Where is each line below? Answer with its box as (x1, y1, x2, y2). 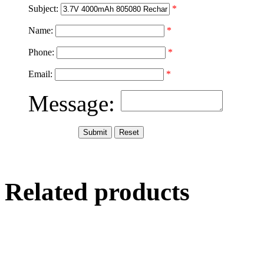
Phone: (28, 47, 54, 58)
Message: (28, 91, 115, 117)
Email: (28, 69, 52, 80)
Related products (5, 178, 190, 206)
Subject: (28, 4, 58, 14)
